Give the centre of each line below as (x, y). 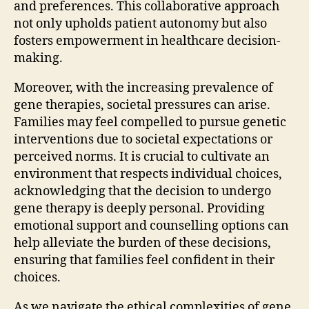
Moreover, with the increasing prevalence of (143, 88)
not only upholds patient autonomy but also (140, 24)
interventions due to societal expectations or (143, 140)
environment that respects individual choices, (148, 175)
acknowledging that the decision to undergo (142, 192)
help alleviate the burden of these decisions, (142, 243)
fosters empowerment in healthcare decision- (147, 41)
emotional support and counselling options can (151, 226)
